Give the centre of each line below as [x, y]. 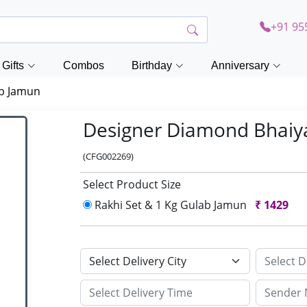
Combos [84, 65]
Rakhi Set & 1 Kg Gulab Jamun [171, 205]
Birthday [152, 65]
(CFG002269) [109, 156]
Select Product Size [132, 184]
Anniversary [240, 65]
